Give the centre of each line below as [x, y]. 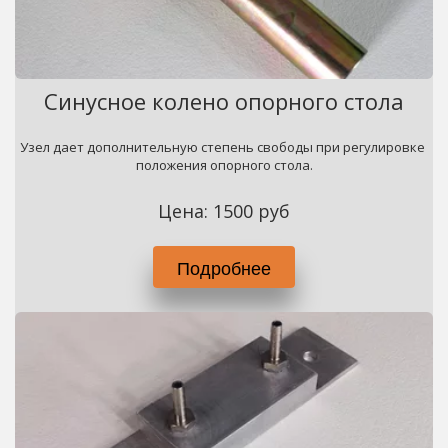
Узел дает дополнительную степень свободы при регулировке [222, 147]
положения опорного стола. [224, 165]
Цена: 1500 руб [223, 211]
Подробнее [224, 267]
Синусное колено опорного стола [223, 101]
